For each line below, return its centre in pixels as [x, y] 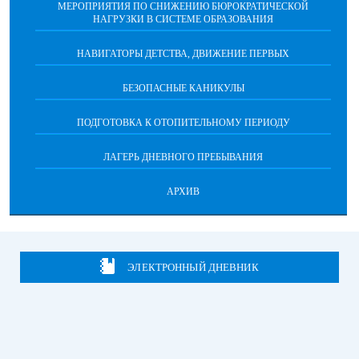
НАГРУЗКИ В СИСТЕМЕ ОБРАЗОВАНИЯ [183, 19]
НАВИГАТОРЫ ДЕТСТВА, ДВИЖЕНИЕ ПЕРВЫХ [183, 54]
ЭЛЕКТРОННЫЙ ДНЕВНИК [193, 267]
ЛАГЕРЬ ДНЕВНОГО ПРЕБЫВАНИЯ [183, 157]
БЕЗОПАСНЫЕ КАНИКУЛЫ [183, 88]
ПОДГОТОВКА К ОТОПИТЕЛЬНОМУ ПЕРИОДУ [183, 123]
